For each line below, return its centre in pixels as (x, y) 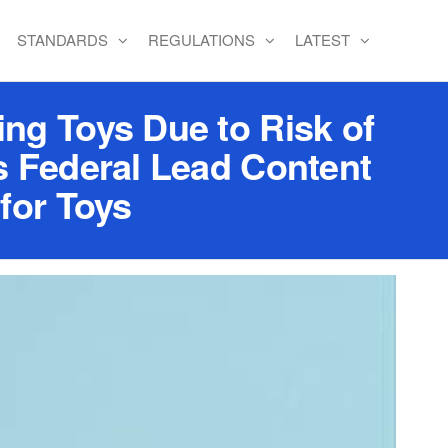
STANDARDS (62, 39)
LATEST (322, 39)
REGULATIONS (201, 39)
